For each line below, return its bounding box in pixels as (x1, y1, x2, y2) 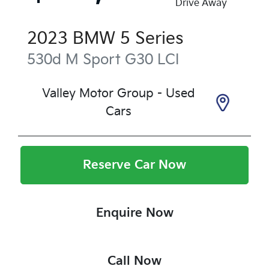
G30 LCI (125, 50, 179, 68)
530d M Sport (27, 50, 121, 68)
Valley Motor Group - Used (41, 86, 195, 101)
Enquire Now (95, 205, 174, 220)
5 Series (120, 28, 184, 49)
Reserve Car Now (83, 157, 186, 172)
